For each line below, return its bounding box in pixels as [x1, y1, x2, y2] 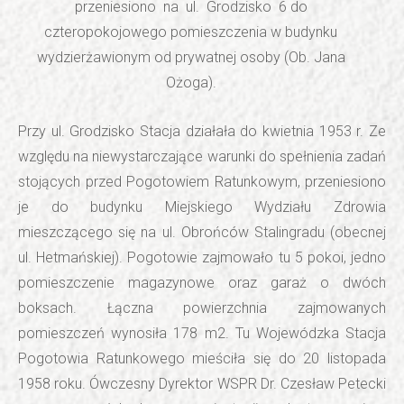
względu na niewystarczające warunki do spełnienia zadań [18, 147, 386, 165]
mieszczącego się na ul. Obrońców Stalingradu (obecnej [18, 223, 386, 241]
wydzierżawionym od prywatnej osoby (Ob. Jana [36, 48, 345, 66]
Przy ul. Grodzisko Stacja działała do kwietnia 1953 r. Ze [18, 122, 386, 140]
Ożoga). [165, 73, 216, 91]
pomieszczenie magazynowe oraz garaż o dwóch [18, 273, 386, 291]
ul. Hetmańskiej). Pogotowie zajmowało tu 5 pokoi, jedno [18, 248, 386, 266]
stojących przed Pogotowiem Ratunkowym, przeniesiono [18, 172, 386, 190]
